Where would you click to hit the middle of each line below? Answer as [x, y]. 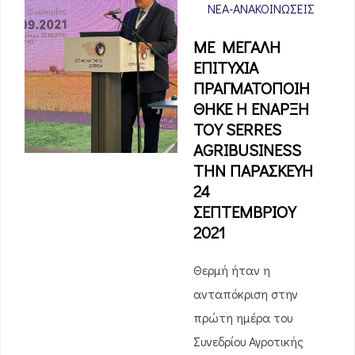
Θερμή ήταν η [232, 270]
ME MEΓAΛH [237, 47]
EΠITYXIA [226, 67]
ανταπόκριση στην [246, 294]
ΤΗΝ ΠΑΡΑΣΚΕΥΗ [253, 170]
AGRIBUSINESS [247, 150]
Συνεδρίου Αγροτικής [248, 341]
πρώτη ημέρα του [243, 317]
